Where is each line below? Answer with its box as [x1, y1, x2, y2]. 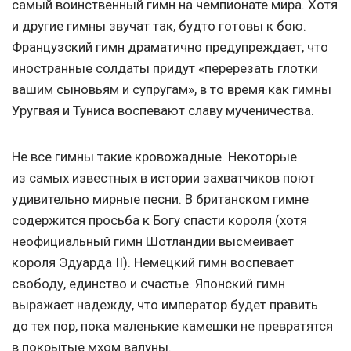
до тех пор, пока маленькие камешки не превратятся [12, 318, 333, 335]
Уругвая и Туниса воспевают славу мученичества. [12, 103, 314, 119]
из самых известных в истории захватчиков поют [12, 170, 315, 186]
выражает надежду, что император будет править [12, 297, 318, 313]
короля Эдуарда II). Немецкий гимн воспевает [12, 255, 294, 271]
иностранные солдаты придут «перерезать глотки [12, 60, 318, 77]
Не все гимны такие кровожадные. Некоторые [12, 149, 297, 165]
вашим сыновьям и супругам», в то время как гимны [12, 81, 331, 98]
